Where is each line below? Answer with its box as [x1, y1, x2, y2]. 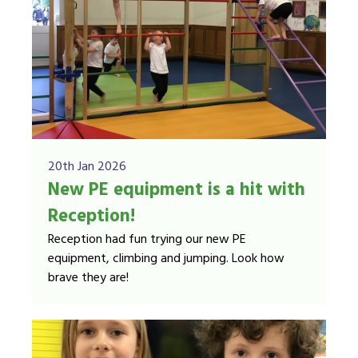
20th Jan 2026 [48, 157, 126, 177]
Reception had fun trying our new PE [48, 229, 246, 250]
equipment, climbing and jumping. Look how [48, 249, 284, 269]
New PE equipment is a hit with [48, 176, 305, 205]
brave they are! [48, 268, 129, 288]
